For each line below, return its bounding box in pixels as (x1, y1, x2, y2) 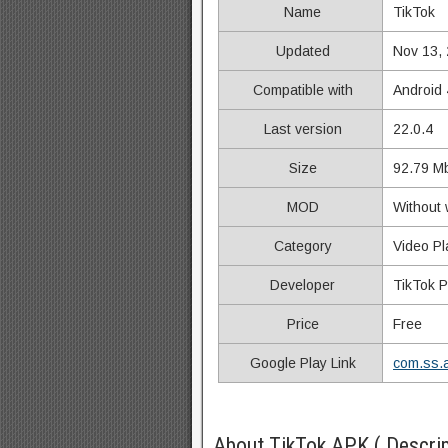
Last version (259, 121, 342, 137)
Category (269, 238, 332, 254)
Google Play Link (245, 355, 356, 371)
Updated (271, 43, 330, 59)
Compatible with (248, 82, 353, 98)
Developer (266, 277, 335, 293)
